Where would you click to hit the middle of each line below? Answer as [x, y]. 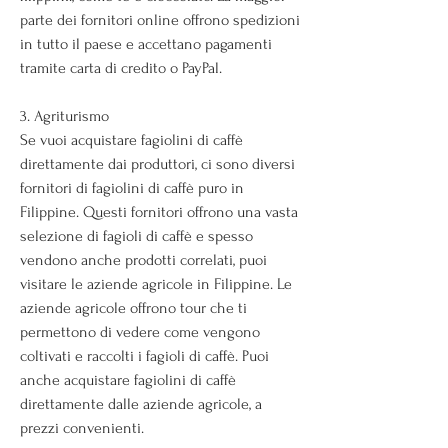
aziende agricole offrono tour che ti [133, 307]
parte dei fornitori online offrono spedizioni [160, 19]
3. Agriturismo [64, 115]
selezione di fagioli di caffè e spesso [136, 235]
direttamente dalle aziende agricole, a [141, 403]
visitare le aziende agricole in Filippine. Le [156, 283]
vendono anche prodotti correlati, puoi [143, 259]
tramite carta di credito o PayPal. [121, 67]
